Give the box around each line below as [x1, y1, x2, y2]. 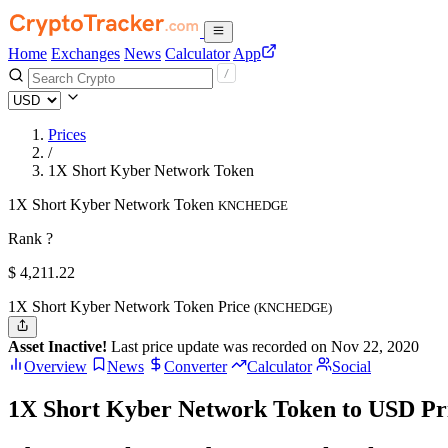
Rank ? [8, 230, 53, 247]
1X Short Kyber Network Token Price [8, 298, 254, 315]
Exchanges [51, 45, 120, 62]
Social [332, 358, 371, 376]
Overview [24, 358, 87, 376]
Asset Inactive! [8, 338, 107, 356]
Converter [164, 358, 227, 376]
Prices [48, 126, 86, 143]
